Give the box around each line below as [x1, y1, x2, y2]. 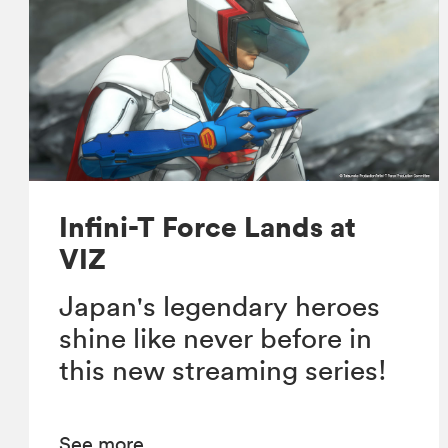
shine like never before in [59, 321, 373, 356]
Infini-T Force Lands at [59, 209, 357, 245]
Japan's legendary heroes [59, 289, 381, 324]
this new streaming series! [59, 353, 388, 388]
